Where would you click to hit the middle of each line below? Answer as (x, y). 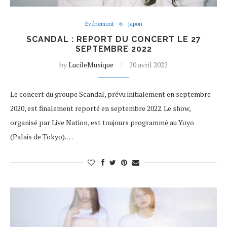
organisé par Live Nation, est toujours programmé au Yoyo (102, 122)
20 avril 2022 (148, 65)
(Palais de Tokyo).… (42, 137)
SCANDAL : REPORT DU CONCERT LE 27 (113, 39)
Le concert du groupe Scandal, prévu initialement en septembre (110, 94)
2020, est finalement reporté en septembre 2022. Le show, (100, 108)
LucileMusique (91, 65)
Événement (99, 24)
